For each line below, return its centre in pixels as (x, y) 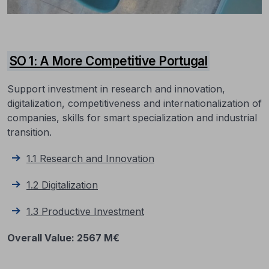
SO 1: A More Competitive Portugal (108, 61)
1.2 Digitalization (62, 185)
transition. (29, 132)
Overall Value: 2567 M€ (63, 238)
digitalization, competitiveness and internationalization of (134, 103)
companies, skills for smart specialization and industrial (132, 118)
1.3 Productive (60, 211)
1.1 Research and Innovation (90, 159)
